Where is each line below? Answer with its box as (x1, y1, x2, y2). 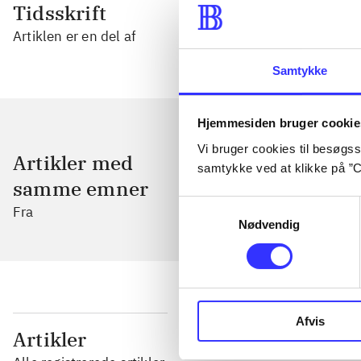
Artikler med (13, 150, 134, 176)
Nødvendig (238, 217, 301, 231)
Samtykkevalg (178, 198, 255, 213)
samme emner (13, 176, 149, 201)
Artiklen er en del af (13, 27, 137, 45)
